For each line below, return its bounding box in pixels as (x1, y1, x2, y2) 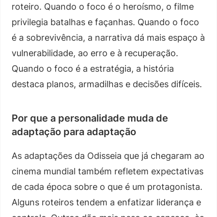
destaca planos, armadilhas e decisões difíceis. (12, 78, 202, 89)
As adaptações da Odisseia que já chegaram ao (12, 150, 204, 161)
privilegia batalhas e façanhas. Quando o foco (12, 16, 199, 27)
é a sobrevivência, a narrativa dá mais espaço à (12, 32, 205, 43)
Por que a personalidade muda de (12, 112, 168, 124)
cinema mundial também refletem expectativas (12, 166, 203, 176)
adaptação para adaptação (12, 125, 136, 138)
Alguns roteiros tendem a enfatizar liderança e (12, 197, 201, 207)
